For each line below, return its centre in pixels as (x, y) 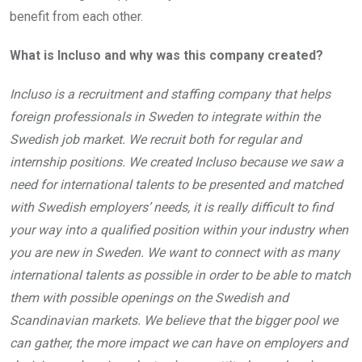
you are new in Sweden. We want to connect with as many (175, 253)
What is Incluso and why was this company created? (166, 56)
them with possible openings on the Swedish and (149, 298)
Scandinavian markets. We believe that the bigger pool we (174, 321)
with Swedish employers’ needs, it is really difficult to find (171, 208)
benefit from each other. (76, 17)
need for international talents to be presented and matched (176, 185)
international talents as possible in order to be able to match (180, 276)
